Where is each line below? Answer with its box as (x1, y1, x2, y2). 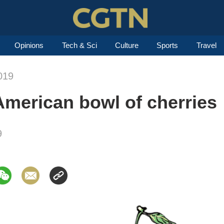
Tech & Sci (61, 41, 97, 49)
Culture (114, 41, 138, 49)
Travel (196, 41, 216, 49)
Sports (156, 41, 178, 49)
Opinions (14, 41, 44, 49)
